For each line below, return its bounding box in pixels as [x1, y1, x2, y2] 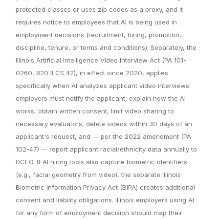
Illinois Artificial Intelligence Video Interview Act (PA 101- [16, 56, 186, 65]
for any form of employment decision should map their [16, 209, 182, 217]
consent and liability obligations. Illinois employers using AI [16, 196, 194, 204]
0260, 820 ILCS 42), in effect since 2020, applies [16, 69, 168, 77]
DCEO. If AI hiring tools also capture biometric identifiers [16, 158, 187, 166]
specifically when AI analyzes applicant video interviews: [16, 82, 191, 90]
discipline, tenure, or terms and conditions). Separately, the [16, 44, 197, 52]
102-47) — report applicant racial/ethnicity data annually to [16, 145, 197, 153]
